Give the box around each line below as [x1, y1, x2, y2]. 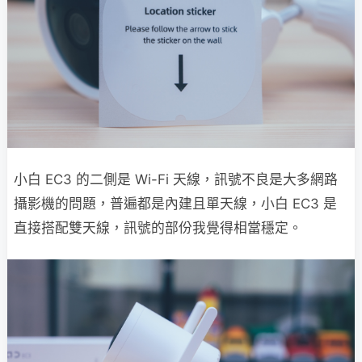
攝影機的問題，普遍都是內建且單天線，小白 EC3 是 [14, 195, 337, 212]
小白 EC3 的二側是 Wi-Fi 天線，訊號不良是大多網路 [14, 170, 338, 187]
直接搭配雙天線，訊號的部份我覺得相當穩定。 [14, 219, 302, 236]
